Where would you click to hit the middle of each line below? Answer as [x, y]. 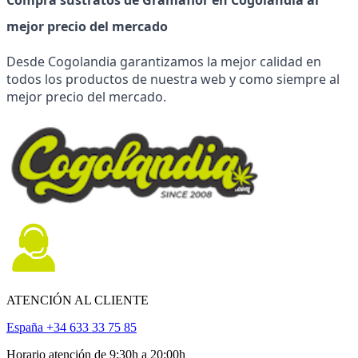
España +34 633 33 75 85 [72, 327]
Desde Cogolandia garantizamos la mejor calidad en [164, 61]
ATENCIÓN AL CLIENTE [78, 300]
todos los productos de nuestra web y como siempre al [173, 79]
